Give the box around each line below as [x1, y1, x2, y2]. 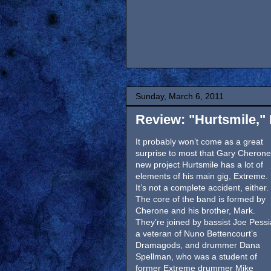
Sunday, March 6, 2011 [135, 91, 224, 101]
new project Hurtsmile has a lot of [135, 160, 263, 169]
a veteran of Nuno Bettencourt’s [135, 229, 257, 238]
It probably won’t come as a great [135, 137, 263, 146]
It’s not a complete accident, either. [135, 183, 269, 192]
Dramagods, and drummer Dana [135, 240, 260, 250]
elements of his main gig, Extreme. [135, 171, 268, 181]
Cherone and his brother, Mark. [135, 206, 255, 215]
